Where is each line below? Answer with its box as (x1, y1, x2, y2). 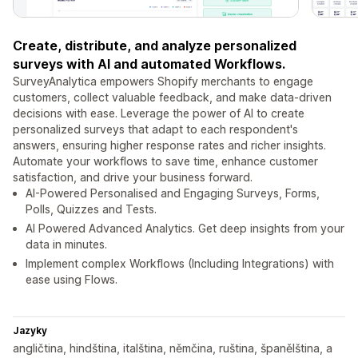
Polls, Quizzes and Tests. (26, 202, 157, 217)
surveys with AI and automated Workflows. (13, 56, 285, 73)
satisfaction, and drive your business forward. (13, 170, 253, 185)
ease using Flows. (26, 272, 117, 287)
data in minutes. (26, 237, 107, 252)
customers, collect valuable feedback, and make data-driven (13, 90, 332, 105)
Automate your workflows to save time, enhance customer (13, 154, 318, 169)
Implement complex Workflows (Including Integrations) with (26, 257, 334, 271)
